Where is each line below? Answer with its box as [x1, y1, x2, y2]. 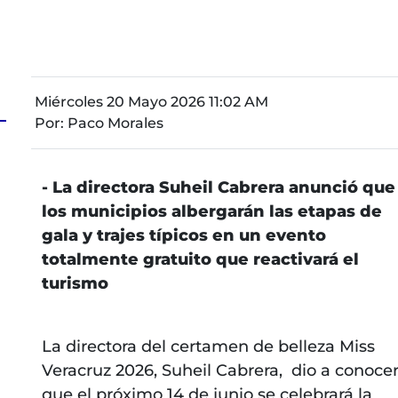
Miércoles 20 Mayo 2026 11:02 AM [34, 92, 268, 110]
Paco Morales [67, 114, 163, 131]
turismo [41, 273, 108, 293]
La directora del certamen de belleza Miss [41, 336, 375, 356]
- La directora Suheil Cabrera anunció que [41, 177, 395, 197]
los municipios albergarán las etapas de [41, 201, 382, 221]
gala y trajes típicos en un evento [41, 225, 326, 245]
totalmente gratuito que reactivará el [41, 249, 359, 269]
